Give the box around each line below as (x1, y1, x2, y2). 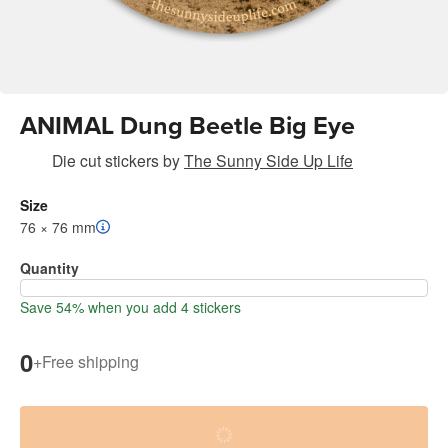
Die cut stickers (52, 148, 159, 171)
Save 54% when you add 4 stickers (20, 296, 241, 317)
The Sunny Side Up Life (184, 148, 353, 171)
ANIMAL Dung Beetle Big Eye (20, 110, 355, 141)
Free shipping (42, 350, 139, 374)
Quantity (20, 257, 79, 278)
